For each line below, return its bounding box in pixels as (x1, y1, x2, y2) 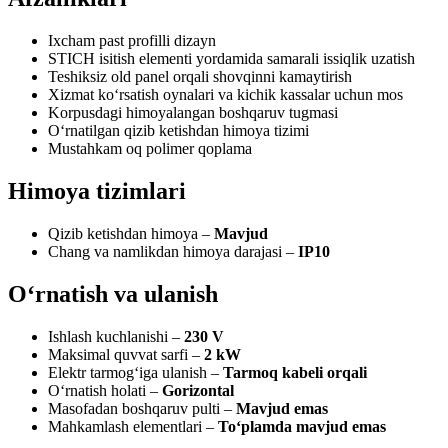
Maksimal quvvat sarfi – (48, 345, 204, 363)
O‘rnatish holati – (48, 381, 162, 399)
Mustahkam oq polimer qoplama (48, 140, 252, 158)
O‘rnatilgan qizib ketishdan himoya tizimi (48, 122, 309, 140)
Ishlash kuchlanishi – (48, 327, 184, 345)
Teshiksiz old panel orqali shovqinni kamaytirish (48, 68, 352, 86)
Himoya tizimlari (8, 178, 186, 205)
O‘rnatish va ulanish (8, 281, 218, 307)
